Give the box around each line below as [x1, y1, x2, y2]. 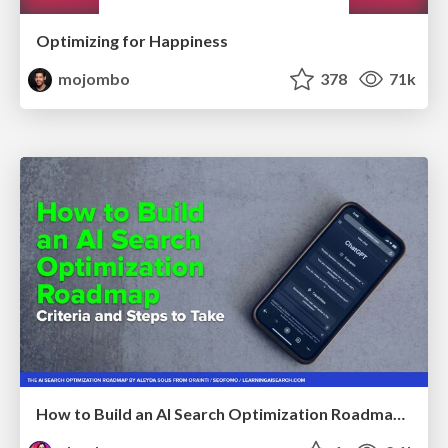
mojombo [55, 69, 131, 89]
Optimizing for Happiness [36, 31, 228, 51]
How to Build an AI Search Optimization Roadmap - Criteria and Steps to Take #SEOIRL [393, 403, 405, 423]
